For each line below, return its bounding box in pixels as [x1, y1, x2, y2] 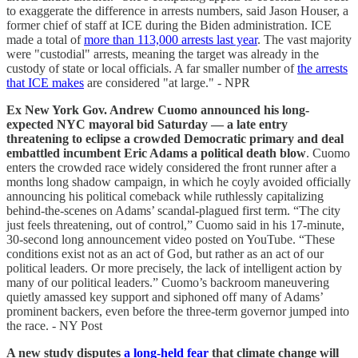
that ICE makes [6, 75, 84, 89]
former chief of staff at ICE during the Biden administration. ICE [6, 18, 332, 32]
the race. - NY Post [6, 318, 102, 332]
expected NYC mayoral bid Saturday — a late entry [6, 117, 288, 131]
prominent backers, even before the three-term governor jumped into [6, 304, 349, 318]
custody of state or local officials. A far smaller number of [6, 61, 297, 75]
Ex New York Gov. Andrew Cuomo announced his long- [6, 102, 309, 117]
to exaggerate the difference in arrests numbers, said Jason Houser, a [6, 3, 348, 18]
